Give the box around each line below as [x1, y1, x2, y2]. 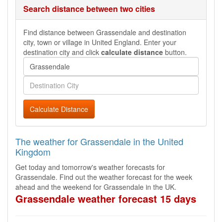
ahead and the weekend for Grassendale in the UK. [15, 182, 176, 192]
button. [163, 47, 187, 57]
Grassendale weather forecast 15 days [15, 191, 196, 206]
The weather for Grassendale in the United [15, 135, 183, 148]
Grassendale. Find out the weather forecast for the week [15, 172, 192, 182]
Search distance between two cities [23, 3, 155, 14]
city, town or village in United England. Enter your [23, 37, 176, 47]
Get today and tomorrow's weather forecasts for [15, 162, 165, 172]
